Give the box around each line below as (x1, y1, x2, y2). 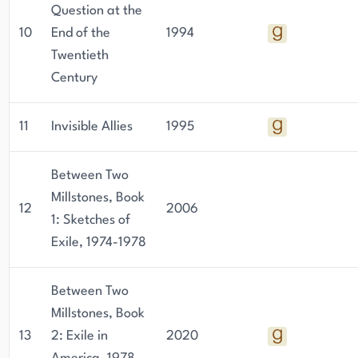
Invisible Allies (51, 120, 133, 133)
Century (51, 71, 97, 85)
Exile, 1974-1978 (51, 236, 146, 249)
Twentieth (51, 49, 109, 62)
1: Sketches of (51, 213, 130, 227)
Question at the (51, 4, 142, 18)
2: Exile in (51, 329, 108, 343)
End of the (51, 26, 110, 40)
